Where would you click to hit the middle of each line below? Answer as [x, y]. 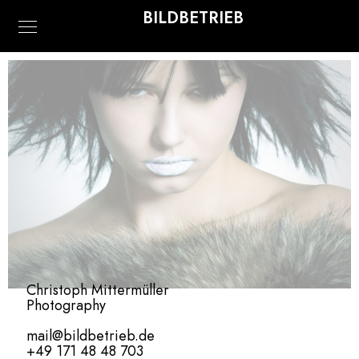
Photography [66, 305]
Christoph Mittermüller [98, 290]
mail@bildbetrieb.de [91, 335]
